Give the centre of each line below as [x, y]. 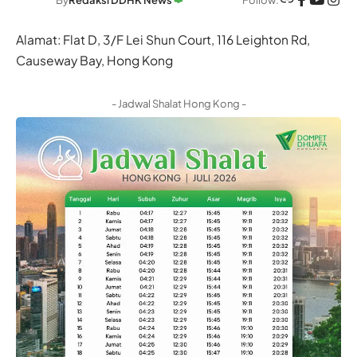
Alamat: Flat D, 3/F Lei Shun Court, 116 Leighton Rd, [163, 40]
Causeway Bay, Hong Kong [94, 61]
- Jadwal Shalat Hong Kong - [178, 104]
